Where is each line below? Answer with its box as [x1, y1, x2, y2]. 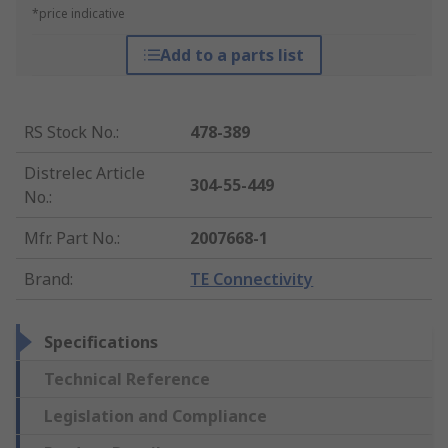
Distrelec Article [24, 162, 145, 185]
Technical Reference [44, 368, 210, 391]
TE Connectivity [190, 268, 314, 291]
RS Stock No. [24, 121, 116, 144]
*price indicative [32, 5, 125, 23]
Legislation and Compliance [44, 405, 267, 428]
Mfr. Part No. [24, 227, 117, 250]
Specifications [44, 331, 158, 354]
